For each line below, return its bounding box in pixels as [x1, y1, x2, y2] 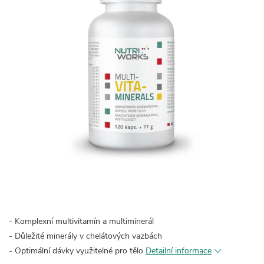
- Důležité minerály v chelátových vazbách [9, 230, 162, 242]
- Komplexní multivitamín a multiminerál [9, 215, 154, 227]
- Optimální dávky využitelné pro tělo [9, 245, 146, 256]
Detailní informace [146, 245, 212, 256]
